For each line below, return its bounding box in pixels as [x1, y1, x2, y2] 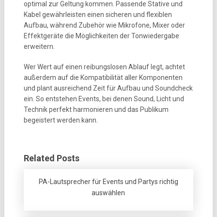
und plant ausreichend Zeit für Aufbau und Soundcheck [23, 84, 193, 92]
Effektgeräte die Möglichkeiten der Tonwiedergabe [23, 32, 179, 40]
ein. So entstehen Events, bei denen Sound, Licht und [23, 95, 184, 103]
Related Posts [23, 153, 79, 163]
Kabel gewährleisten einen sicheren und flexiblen [23, 11, 172, 18]
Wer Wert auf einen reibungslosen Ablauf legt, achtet [23, 63, 185, 71]
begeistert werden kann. [23, 116, 98, 124]
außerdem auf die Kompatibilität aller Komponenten [23, 74, 183, 81]
